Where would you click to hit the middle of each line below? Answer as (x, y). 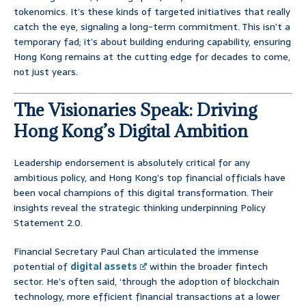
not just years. (46, 72)
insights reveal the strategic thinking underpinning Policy (140, 208)
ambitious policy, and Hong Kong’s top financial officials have (150, 178)
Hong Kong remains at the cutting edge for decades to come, (152, 57)
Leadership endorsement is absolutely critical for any (132, 163)
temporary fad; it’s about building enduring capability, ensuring (152, 42)
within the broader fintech (208, 267)
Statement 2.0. (48, 223)
